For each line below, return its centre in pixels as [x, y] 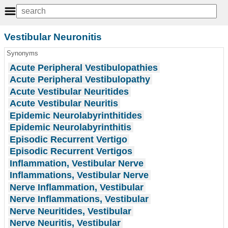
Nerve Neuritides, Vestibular [71, 211]
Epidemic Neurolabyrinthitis [71, 127]
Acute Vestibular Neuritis [64, 104]
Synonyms [22, 53]
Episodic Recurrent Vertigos [71, 151]
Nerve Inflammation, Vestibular [77, 187]
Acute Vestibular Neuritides [69, 91]
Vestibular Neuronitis [53, 37]
